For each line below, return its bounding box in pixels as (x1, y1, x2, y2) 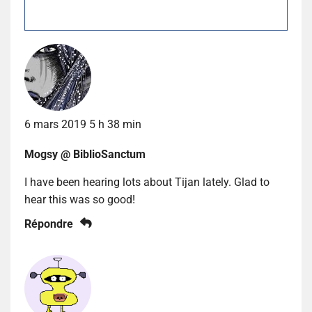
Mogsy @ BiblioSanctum (24, 147, 146, 161)
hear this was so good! (24, 192, 135, 206)
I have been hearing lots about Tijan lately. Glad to (24, 175, 270, 189)
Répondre (24, 217, 73, 231)
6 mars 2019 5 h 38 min (24, 117, 141, 131)
